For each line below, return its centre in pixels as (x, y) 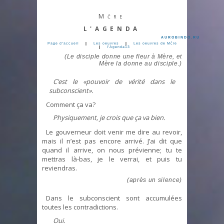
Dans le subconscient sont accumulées (114, 198)
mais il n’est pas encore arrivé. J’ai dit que (112, 141)
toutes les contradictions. (80, 207)
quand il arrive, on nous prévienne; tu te (112, 150)
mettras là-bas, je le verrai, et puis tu (112, 159)
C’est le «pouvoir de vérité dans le (114, 81)
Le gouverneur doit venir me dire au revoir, (114, 132)
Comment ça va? (71, 105)
